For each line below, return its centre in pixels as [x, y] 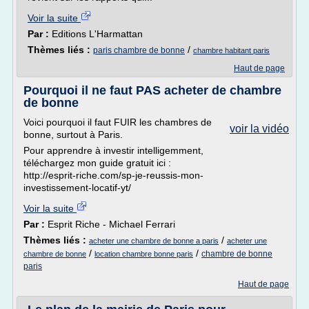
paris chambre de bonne [139, 50]
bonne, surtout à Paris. [73, 134]
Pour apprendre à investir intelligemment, [113, 150]
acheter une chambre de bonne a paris [154, 241]
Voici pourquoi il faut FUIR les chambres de [118, 122]
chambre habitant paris [231, 50]
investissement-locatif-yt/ [77, 188]
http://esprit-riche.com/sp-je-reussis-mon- [113, 175]
